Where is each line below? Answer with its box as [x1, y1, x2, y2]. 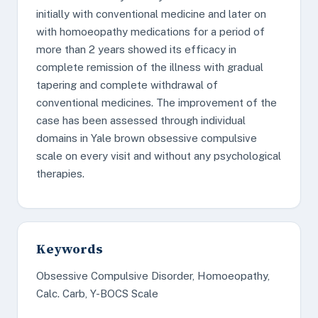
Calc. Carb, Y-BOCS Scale [36, 287, 158, 300]
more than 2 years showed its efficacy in [36, 43, 236, 55]
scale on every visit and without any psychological [36, 150, 281, 162]
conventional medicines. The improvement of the [36, 97, 277, 109]
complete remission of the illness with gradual [36, 61, 263, 73]
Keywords [36, 240, 103, 258]
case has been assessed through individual [36, 114, 246, 126]
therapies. [36, 168, 84, 180]
